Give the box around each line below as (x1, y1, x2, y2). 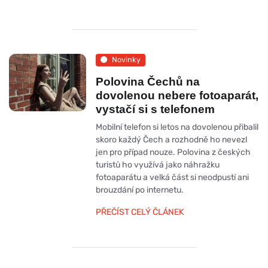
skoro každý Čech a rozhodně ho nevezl (95, 134, 247, 145)
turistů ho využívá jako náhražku (95, 159, 220, 170)
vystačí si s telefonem (95, 102, 215, 115)
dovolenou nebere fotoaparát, (95, 89, 258, 102)
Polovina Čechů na (95, 75, 200, 88)
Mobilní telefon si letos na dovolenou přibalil (95, 121, 258, 132)
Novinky (111, 55, 141, 65)
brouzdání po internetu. (95, 184, 184, 195)
